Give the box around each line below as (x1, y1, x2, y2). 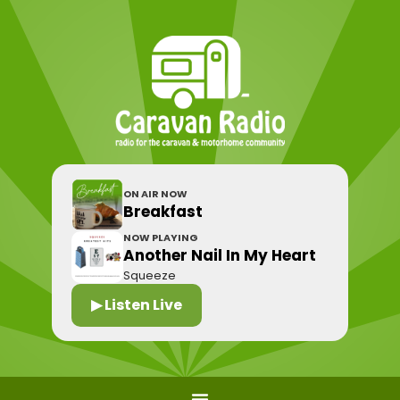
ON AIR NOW (123, 186, 188, 201)
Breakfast (123, 200, 204, 222)
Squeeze (123, 267, 177, 284)
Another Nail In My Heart (123, 245, 317, 266)
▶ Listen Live (91, 295, 183, 315)
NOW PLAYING (123, 230, 199, 245)
